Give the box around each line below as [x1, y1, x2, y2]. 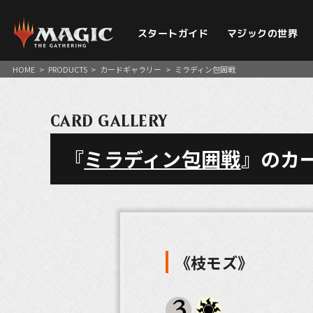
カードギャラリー [100, 64, 161, 75]
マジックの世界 [226, 26, 298, 41]
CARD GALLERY [50, 111, 168, 131]
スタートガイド [137, 26, 208, 41]
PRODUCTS [48, 64, 87, 75]
